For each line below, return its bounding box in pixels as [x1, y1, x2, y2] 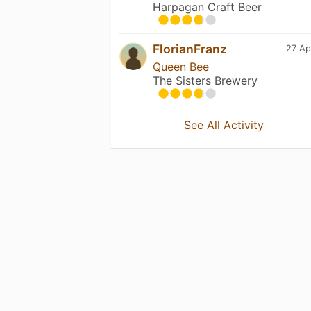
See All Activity [184, 117, 264, 132]
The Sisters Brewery [153, 73, 258, 87]
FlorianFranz [153, 41, 227, 56]
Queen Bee [153, 59, 209, 74]
